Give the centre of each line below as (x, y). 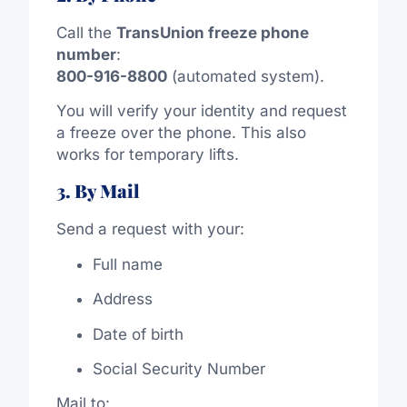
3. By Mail (98, 191)
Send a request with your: (150, 229)
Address (122, 299)
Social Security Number (179, 369)
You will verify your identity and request (201, 111)
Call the (86, 32)
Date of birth (138, 334)
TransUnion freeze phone (212, 32)
